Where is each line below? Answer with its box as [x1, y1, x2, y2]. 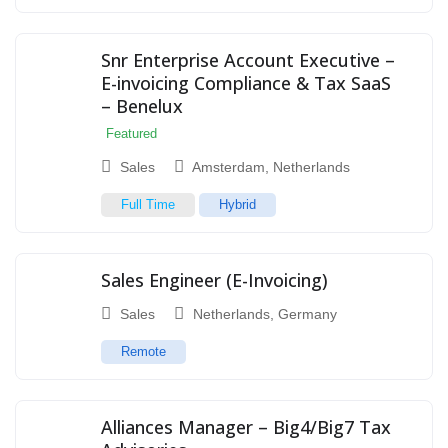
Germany [278, 306, 337, 323]
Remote [121, 344, 166, 360]
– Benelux [101, 94, 183, 119]
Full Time [121, 197, 175, 213]
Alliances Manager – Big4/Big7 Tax [101, 415, 391, 440]
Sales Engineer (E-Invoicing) [101, 268, 328, 293]
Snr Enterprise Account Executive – [101, 48, 395, 73]
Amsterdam [192, 159, 265, 176]
